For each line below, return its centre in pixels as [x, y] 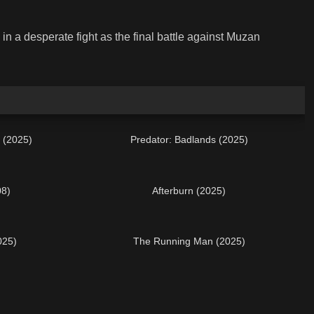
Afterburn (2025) [189, 190]
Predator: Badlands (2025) [189, 140]
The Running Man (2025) [189, 241]
